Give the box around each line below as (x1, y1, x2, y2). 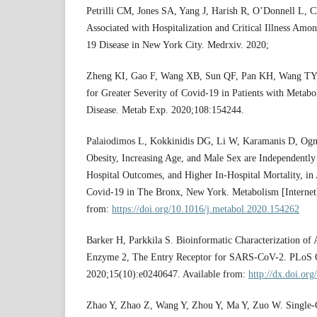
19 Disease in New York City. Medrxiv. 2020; (86, 40, 269, 51)
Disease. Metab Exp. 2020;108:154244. (86, 105, 244, 116)
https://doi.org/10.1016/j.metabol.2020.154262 (112, 204, 299, 215)
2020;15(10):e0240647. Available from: (86, 269, 248, 280)
